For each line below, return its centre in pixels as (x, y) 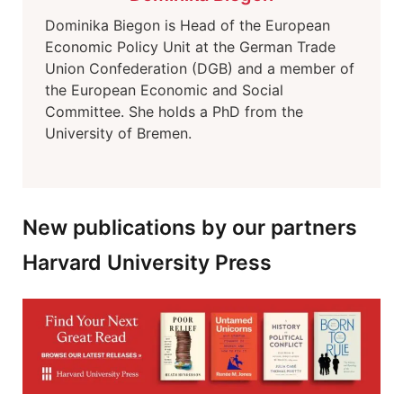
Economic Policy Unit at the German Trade (190, 47)
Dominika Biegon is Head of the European (188, 25)
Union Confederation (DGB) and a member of (200, 68)
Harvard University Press (147, 263)
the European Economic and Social (164, 90)
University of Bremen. (118, 133)
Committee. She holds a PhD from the (174, 112)
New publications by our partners (190, 228)
